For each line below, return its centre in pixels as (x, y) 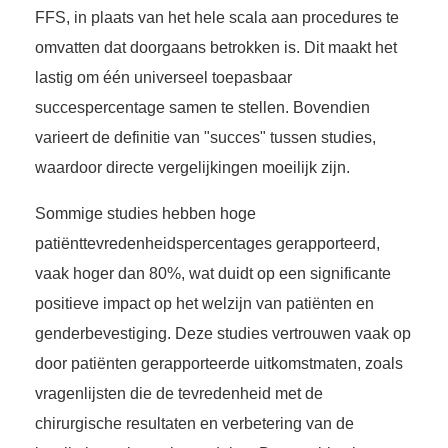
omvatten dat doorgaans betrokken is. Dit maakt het (216, 48)
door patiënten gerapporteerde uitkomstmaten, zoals (219, 364)
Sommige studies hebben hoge (145, 214)
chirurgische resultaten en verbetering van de (194, 424)
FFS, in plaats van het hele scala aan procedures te (217, 18)
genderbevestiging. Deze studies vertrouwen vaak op (223, 334)
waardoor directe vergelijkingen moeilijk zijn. (192, 168)
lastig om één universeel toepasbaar (163, 78)
